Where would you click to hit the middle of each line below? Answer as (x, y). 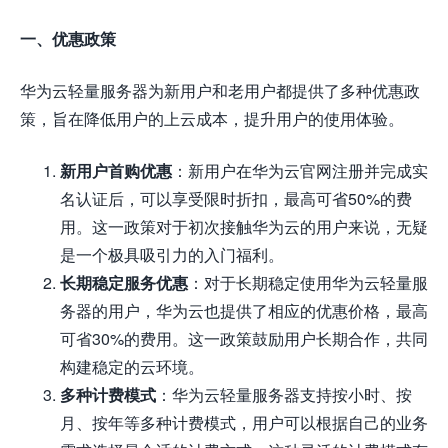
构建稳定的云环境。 (132, 367)
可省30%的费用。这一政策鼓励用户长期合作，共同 (244, 339)
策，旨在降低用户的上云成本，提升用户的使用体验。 (212, 119)
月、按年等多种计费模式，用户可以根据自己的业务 (244, 423)
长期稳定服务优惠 (124, 283)
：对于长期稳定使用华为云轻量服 (308, 283)
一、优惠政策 (68, 39)
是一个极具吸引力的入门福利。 (172, 255)
